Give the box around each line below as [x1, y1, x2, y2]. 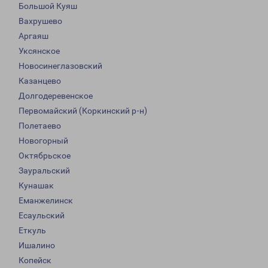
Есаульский [19, 211, 65, 221]
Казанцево [19, 76, 61, 86]
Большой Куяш [19, 1, 77, 11]
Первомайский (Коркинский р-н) [19, 106, 147, 116]
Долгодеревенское [19, 91, 93, 101]
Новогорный [19, 136, 68, 146]
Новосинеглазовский [19, 61, 102, 71]
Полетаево [19, 121, 61, 131]
